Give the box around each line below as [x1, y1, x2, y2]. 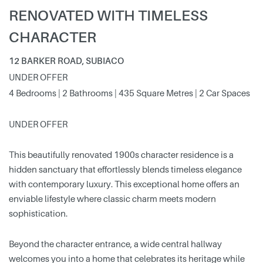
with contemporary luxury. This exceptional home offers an [9, 178, 240, 190]
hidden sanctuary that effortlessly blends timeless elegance [9, 164, 242, 175]
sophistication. [9, 208, 68, 219]
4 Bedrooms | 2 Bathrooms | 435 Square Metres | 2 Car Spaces [9, 87, 250, 99]
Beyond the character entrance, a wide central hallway [9, 238, 222, 249]
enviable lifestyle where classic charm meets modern [9, 193, 216, 204]
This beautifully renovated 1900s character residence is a [9, 149, 234, 160]
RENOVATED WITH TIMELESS [9, 6, 208, 25]
